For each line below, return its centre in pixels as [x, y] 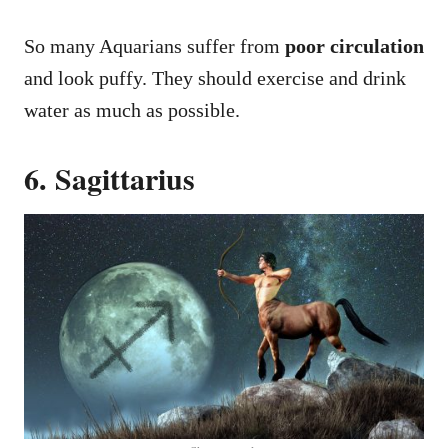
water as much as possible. [132, 109]
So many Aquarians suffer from [154, 45]
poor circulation [354, 45]
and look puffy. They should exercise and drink [215, 77]
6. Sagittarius [109, 177]
